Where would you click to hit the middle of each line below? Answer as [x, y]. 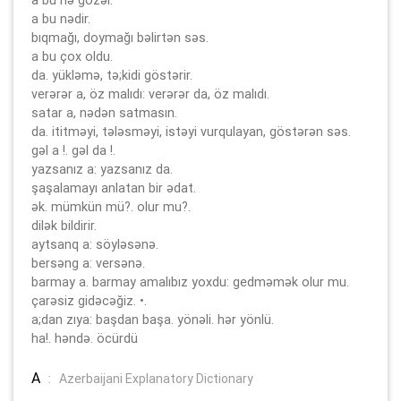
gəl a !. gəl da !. [73, 150]
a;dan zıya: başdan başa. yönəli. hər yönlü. [153, 319]
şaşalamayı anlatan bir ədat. [114, 188]
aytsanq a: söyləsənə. [95, 244]
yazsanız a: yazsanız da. [102, 169]
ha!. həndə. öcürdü [85, 338]
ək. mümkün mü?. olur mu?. [111, 206]
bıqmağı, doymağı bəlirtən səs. [120, 37]
